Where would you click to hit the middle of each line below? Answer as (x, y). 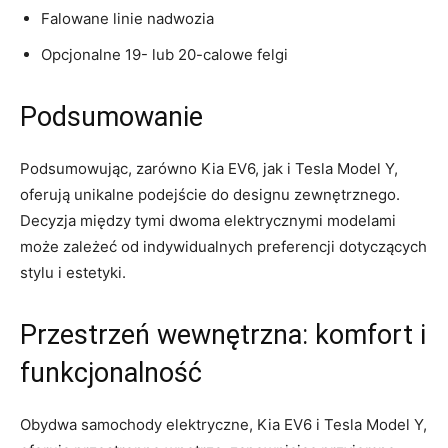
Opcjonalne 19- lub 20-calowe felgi (164, 54)
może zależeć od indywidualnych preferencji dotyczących (223, 246)
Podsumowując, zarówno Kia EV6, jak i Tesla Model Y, (209, 168)
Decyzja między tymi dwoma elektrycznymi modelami (208, 220)
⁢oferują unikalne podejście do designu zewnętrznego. (210, 194)
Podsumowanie (111, 116)
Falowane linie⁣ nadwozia (127, 18)
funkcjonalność (111, 372)
